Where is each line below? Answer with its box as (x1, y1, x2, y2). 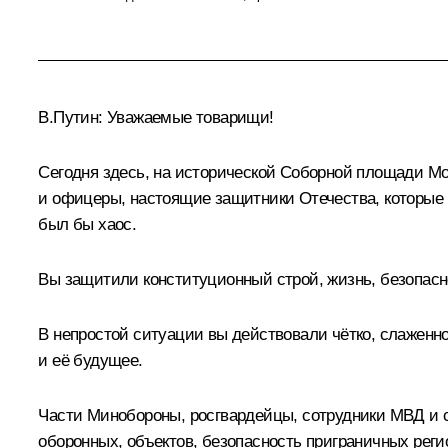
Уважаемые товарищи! (102, 107, 274, 127)
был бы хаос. (38, 214, 137, 234)
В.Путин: (38, 107, 103, 127)
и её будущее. (38, 350, 143, 370)
